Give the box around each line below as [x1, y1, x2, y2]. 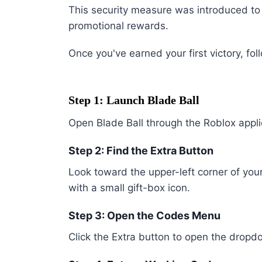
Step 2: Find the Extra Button [68, 144, 213, 157]
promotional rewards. [68, 20, 168, 32]
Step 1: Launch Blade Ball [68, 94, 199, 107]
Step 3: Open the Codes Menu [68, 209, 220, 222]
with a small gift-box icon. [68, 182, 190, 194]
